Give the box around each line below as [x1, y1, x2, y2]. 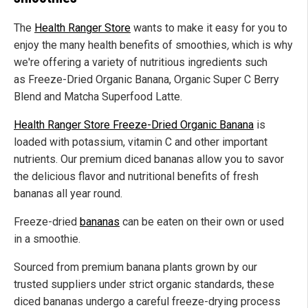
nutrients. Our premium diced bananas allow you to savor [14, 152, 284, 166]
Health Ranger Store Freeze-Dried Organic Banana [14, 118, 254, 131]
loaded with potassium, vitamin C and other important [14, 135, 267, 148]
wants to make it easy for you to [131, 21, 287, 34]
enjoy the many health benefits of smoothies [14, 38, 227, 52]
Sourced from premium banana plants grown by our [14, 260, 257, 274]
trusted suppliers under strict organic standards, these [14, 277, 274, 291]
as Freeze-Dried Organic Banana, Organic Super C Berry [14, 72, 279, 86]
